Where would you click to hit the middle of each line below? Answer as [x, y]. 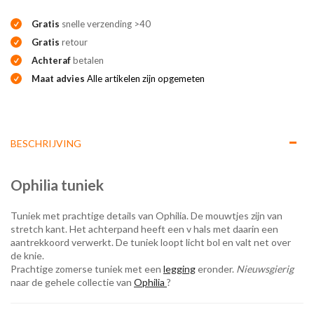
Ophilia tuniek [57, 185]
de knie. [27, 255]
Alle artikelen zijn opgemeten [146, 78]
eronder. [216, 269]
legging [179, 269]
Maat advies [59, 78]
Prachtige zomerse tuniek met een [87, 269]
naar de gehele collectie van [72, 282]
